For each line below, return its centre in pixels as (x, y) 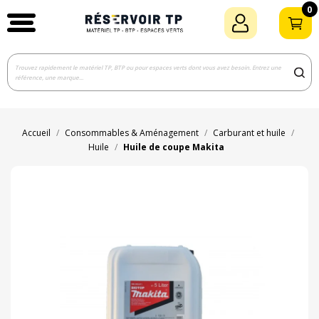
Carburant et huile (249, 133)
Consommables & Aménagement (131, 133)
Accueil (36, 133)
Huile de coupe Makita (173, 147)
